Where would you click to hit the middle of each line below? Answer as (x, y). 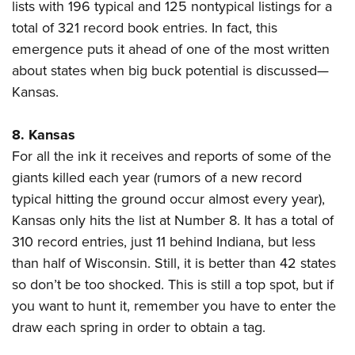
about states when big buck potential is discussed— (170, 71)
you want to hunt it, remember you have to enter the (174, 306)
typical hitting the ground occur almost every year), (168, 199)
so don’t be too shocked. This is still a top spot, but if (173, 284)
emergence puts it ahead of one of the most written (171, 49)
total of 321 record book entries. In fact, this (145, 28)
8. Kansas (44, 135)
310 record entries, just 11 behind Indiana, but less (164, 242)
